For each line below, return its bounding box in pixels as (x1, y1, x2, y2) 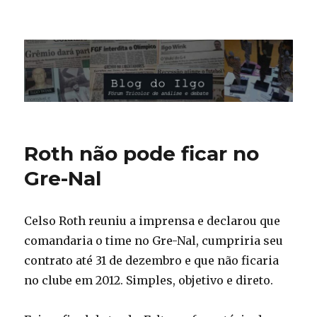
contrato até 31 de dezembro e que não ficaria (24, 253, 279, 268)
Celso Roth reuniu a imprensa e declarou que (24, 214, 281, 229)
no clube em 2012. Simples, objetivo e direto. (24, 273, 274, 288)
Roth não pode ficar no (24, 142, 260, 166)
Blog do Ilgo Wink (24, 30, 179, 50)
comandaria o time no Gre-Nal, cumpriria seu (24, 234, 284, 248)
